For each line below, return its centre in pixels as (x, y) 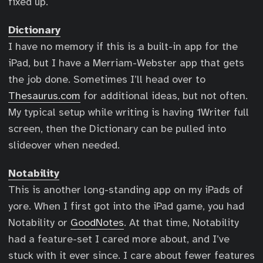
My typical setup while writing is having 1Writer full (129, 112)
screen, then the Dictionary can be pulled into (117, 129)
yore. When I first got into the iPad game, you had (126, 206)
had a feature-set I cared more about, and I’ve (119, 239)
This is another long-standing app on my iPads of (126, 190)
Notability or (39, 222)
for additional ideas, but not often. (164, 96)
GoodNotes (97, 222)
